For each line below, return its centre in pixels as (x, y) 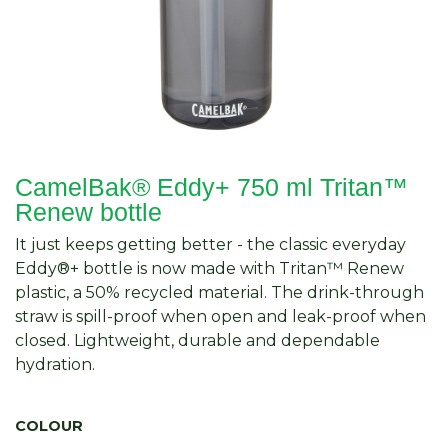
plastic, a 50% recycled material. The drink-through (219, 292)
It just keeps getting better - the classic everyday (210, 244)
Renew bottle (88, 211)
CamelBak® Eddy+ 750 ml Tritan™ (211, 186)
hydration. (55, 364)
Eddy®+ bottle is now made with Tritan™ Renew (209, 268)
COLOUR (49, 425)
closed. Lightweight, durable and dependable (197, 340)
